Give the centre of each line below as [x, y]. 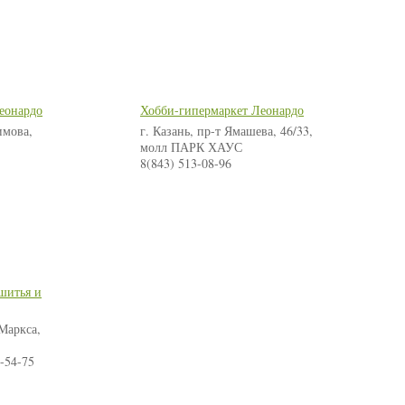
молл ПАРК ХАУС [191, 147]
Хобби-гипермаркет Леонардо [222, 110]
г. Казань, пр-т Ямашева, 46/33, [226, 131]
